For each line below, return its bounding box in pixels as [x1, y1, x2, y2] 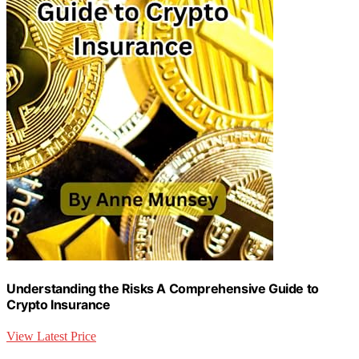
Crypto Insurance [6, 296, 111, 313]
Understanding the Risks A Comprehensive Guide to [6, 280, 319, 297]
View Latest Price [6, 329, 96, 344]
